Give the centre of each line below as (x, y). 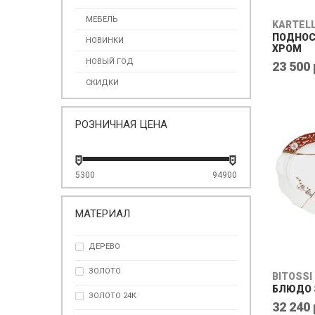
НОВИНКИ (105, 40)
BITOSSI (292, 276)
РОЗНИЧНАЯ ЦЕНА (121, 124)
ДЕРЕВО (104, 246)
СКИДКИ (102, 83)
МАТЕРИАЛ (103, 214)
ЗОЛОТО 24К (112, 296)
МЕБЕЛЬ (102, 19)
